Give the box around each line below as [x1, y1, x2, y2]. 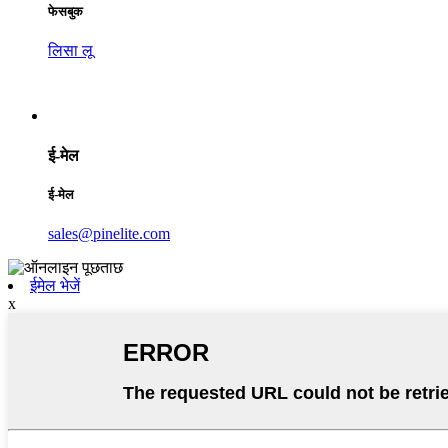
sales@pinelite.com [48, 224, 170, 242]
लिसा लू [48, 42, 93, 60]
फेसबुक [48, 4, 83, 20]
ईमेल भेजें [30, 276, 80, 294]
